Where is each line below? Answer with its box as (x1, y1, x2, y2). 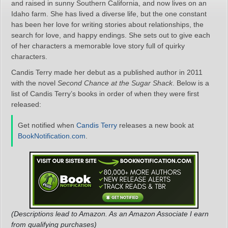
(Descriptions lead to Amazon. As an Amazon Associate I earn (11, 210, 209, 218)
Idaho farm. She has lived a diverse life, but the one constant (11, 10, 207, 18)
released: (11, 100, 41, 108)
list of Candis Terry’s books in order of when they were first (11, 90, 199, 98)
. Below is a (173, 79, 209, 87)
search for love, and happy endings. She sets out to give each (11, 31, 210, 39)
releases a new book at (117, 121, 194, 129)
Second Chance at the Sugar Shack (58, 79, 173, 87)
